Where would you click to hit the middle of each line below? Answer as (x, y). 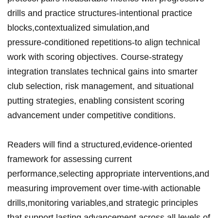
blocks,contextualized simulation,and (78, 28)
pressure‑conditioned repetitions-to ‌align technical (104, 43)
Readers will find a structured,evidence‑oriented (100, 145)
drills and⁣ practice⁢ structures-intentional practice (100, 13)
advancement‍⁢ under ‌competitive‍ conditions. (91, 116)
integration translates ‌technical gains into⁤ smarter (102, 72)
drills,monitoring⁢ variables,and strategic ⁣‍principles (103, 203)
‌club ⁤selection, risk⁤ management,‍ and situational (100, 86)
